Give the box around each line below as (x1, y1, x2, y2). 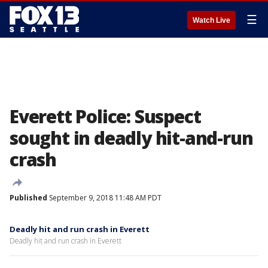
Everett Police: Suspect (10, 104, 201, 129)
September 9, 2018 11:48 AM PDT (47, 193, 162, 203)
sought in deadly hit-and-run (10, 126, 253, 150)
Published (10, 193, 47, 203)
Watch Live (193, 16, 230, 25)
